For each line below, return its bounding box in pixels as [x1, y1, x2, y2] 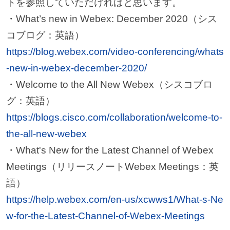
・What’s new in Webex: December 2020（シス [6, 13, 217, 25]
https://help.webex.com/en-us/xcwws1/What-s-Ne [6, 194, 223, 205]
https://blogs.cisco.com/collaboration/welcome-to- [6, 112, 222, 123]
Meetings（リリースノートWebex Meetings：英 [6, 161, 219, 172]
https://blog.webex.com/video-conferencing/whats [6, 46, 224, 57]
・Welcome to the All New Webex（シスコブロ [6, 79, 213, 90]
